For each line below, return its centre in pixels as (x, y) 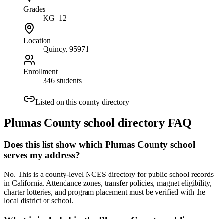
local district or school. (39, 200)
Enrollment (41, 72)
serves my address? (42, 155)
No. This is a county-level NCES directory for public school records (109, 174)
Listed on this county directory (82, 102)
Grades (34, 9)
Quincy (54, 49)
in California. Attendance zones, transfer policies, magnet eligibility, (108, 183)
